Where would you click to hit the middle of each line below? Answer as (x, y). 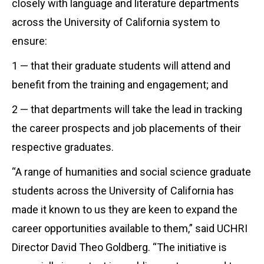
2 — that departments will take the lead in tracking (127, 109)
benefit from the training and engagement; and (120, 84)
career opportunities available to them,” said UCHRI (130, 228)
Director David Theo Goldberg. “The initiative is (119, 247)
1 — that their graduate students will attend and (121, 65)
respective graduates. (63, 147)
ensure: (29, 41)
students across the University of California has (123, 190)
